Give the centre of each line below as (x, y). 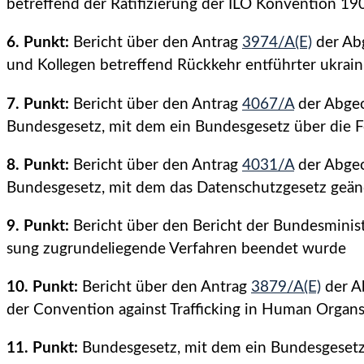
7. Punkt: (38, 104)
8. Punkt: (38, 165)
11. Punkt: (42, 349)
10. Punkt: (42, 288)
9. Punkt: (38, 226)
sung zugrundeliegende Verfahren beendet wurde (176, 249)
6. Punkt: (38, 43)
